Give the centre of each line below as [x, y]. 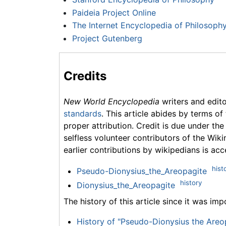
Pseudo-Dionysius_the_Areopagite [142, 171]
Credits [85, 76]
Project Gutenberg [107, 38]
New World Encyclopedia [111, 101]
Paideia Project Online [114, 12]
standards [82, 113]
